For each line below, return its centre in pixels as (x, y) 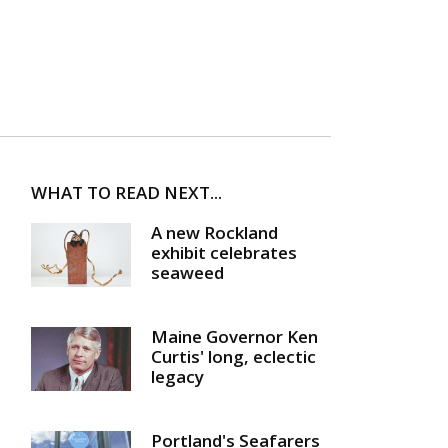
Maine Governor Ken (234, 336)
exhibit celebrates (224, 253)
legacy (177, 376)
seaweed (187, 273)
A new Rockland (214, 233)
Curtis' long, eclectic (233, 356)
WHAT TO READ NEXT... (126, 193)
